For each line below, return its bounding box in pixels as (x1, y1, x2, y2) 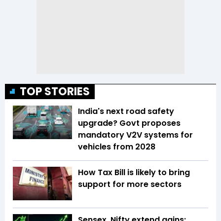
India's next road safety (78, 106, 174, 117)
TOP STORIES (20, 84, 90, 100)
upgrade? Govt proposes (78, 117, 181, 129)
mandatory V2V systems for (78, 129, 193, 141)
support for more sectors (78, 179, 182, 190)
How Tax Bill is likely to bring (78, 167, 190, 179)
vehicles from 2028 (78, 141, 155, 153)
